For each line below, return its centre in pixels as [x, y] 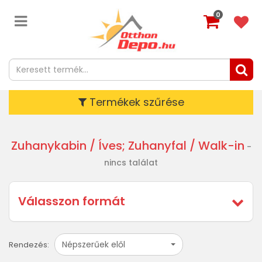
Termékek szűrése [135, 102]
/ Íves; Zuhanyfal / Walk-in [165, 146]
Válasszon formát [72, 201]
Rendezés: [29, 244]
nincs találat [131, 163]
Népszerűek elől [94, 244]
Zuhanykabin [49, 146]
